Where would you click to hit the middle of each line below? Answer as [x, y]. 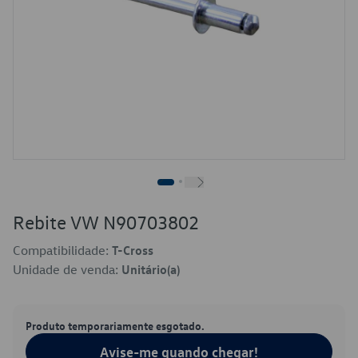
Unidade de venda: [67, 269]
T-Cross [133, 250]
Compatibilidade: [62, 250]
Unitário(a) [151, 269]
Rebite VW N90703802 [106, 222]
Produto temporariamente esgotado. [115, 325]
